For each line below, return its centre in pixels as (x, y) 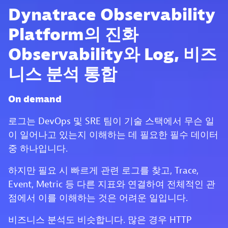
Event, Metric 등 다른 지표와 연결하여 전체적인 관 (112, 184)
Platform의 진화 (73, 35)
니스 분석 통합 (63, 74)
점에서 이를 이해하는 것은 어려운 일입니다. (98, 198)
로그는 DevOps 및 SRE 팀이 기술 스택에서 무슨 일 (111, 121)
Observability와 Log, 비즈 (112, 54)
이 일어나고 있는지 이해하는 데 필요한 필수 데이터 (113, 135)
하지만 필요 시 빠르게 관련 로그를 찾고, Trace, (103, 170)
